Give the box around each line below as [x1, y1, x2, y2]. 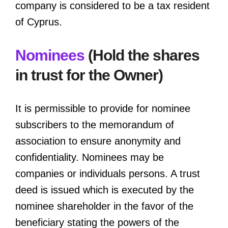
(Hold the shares [84, 46, 199, 64]
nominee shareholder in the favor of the [15, 200, 193, 212]
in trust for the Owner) [15, 66, 163, 83]
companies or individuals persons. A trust [15, 167, 200, 179]
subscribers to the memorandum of [15, 119, 174, 130]
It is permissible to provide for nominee [15, 102, 190, 114]
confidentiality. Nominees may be [15, 151, 164, 163]
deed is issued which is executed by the [15, 184, 194, 195]
